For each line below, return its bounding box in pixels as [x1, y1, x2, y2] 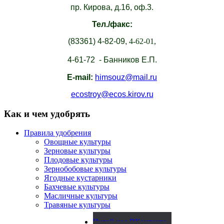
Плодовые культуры [44, 155, 112, 164]
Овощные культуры [44, 137, 111, 146]
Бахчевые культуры [44, 182, 109, 191]
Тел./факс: [91, 19, 132, 28]
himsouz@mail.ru [95, 72, 157, 81]
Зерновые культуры [44, 146, 110, 155]
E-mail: [67, 72, 95, 81]
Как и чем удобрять [4, 108, 90, 119]
